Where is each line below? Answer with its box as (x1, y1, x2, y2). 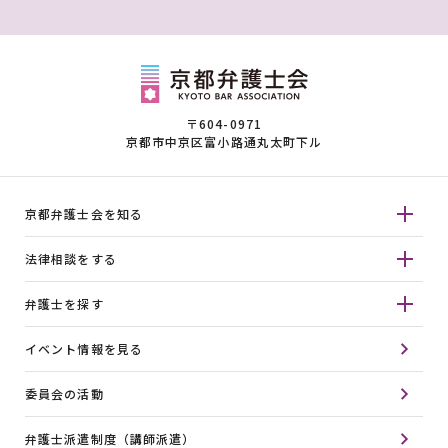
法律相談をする (25, 250, 117, 267)
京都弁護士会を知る (25, 205, 144, 222)
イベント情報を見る (25, 340, 144, 357)
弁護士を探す (25, 295, 104, 312)
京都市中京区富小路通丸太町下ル (125, 133, 323, 150)
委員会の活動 (25, 385, 104, 402)
